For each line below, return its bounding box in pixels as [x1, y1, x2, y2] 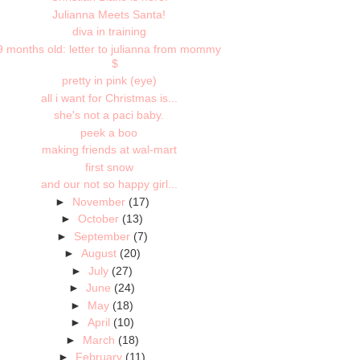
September [73, 229, 130, 243]
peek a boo [80, 125, 138, 139]
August [80, 247, 117, 260]
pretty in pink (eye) [61, 74, 157, 88]
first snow [84, 160, 133, 174]
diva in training [72, 25, 146, 39]
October [78, 212, 120, 226]
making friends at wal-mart [41, 143, 177, 157]
